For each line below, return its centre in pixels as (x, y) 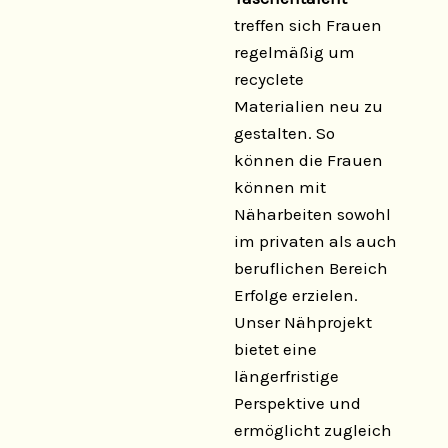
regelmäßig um (294, 52)
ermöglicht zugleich (313, 430)
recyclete (269, 79)
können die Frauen (308, 160)
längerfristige (286, 376)
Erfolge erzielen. (296, 295)
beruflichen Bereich (311, 268)
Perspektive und (297, 403)
